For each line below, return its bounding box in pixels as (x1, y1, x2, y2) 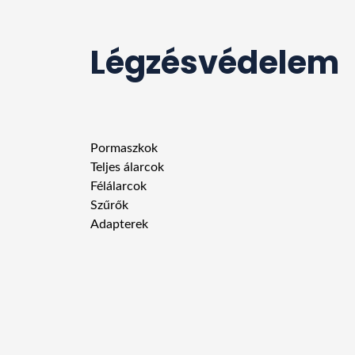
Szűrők (90, 199, 128, 212)
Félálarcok (90, 180, 147, 193)
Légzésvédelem (90, 40, 339, 86)
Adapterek (90, 218, 148, 231)
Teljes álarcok (90, 161, 164, 174)
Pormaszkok (90, 142, 158, 155)
